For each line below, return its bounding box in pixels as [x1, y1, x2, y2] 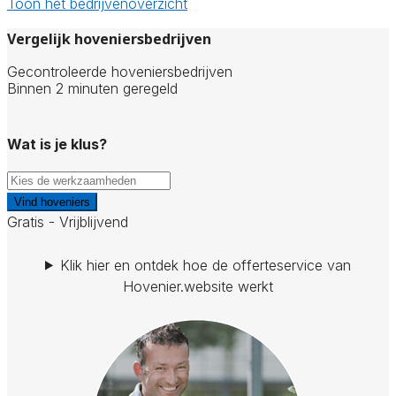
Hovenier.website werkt [123, 277, 273, 295]
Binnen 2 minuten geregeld [7, 79, 178, 97]
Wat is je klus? [7, 134, 107, 153]
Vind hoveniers [14, 194, 90, 209]
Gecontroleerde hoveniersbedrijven [7, 62, 232, 80]
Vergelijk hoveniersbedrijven [7, 28, 211, 49]
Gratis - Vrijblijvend [7, 212, 128, 231]
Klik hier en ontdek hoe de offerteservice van [59, 255, 351, 274]
